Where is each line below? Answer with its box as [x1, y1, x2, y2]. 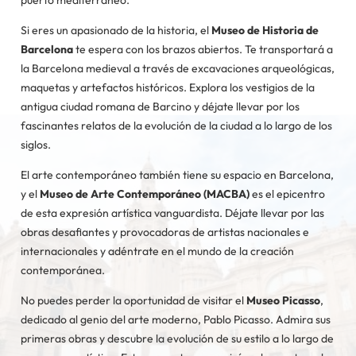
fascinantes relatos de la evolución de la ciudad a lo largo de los [21, 118, 332, 133]
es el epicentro [250, 187, 325, 201]
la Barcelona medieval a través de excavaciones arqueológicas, [21, 61, 335, 75]
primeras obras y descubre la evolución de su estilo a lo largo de [21, 331, 334, 346]
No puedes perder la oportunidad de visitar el [21, 293, 246, 308]
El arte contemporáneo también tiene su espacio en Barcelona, [21, 168, 334, 182]
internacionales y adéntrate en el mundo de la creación [21, 244, 294, 258]
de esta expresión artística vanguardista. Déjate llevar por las [21, 206, 324, 220]
